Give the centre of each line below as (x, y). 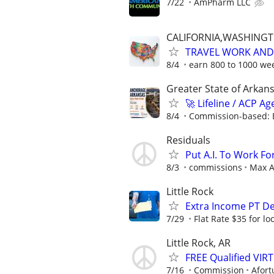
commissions (216, 167)
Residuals (188, 140)
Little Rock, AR (198, 243)
